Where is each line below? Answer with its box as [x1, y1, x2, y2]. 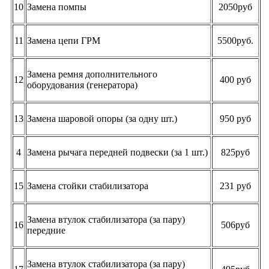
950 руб [220, 113, 251, 124]
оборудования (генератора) [27, 79, 138, 90]
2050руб [219, 1, 252, 12]
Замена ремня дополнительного [27, 68, 157, 79]
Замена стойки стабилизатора [27, 180, 148, 191]
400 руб [220, 74, 251, 85]
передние [27, 225, 65, 235]
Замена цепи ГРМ [27, 35, 100, 46]
